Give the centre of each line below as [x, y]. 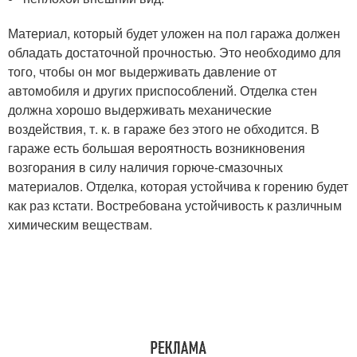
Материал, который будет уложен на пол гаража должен [174, 33]
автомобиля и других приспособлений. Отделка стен [163, 90]
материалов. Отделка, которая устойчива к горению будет [178, 186]
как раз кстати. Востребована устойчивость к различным [175, 205]
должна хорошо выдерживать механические [140, 110]
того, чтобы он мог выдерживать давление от [142, 71]
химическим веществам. [80, 224]
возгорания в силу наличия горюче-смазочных [145, 167]
